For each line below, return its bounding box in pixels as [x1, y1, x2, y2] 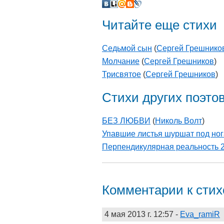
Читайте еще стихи [102, 18, 217, 32]
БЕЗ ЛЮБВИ [102, 116, 150, 125]
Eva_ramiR [180, 209, 220, 218]
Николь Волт [155, 116, 202, 125]
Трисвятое [102, 70, 141, 79]
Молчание [102, 57, 139, 66]
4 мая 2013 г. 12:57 [104, 209, 173, 218]
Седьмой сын [102, 44, 152, 53]
